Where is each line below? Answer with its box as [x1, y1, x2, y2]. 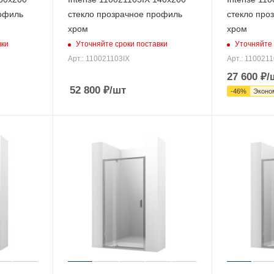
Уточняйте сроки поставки [75, 39, 168, 48]
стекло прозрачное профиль [67, 9, 182, 20]
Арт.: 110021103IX [67, 54, 130, 64]
